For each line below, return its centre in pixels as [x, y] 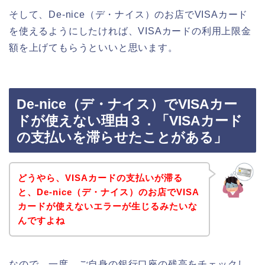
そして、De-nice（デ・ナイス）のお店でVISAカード [129, 14]
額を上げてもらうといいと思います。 [93, 47]
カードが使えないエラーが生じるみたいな [107, 206]
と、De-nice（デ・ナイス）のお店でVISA [108, 192]
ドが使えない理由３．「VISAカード [130, 121]
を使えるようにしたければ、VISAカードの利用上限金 [130, 31]
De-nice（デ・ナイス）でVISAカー [127, 104]
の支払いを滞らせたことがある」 [122, 138]
